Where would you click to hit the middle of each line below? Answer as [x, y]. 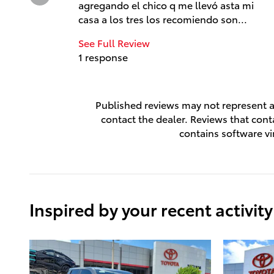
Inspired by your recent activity [151, 209]
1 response [103, 56]
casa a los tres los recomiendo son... [163, 18]
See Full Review [114, 42]
